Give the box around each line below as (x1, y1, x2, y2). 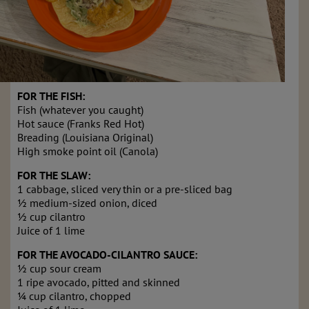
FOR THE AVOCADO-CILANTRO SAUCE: (17, 248, 197, 262)
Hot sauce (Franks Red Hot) (17, 117, 144, 131)
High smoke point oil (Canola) (17, 144, 158, 159)
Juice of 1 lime (17, 223, 85, 238)
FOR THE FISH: (17, 89, 85, 103)
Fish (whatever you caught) (17, 103, 143, 117)
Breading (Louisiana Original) (17, 130, 153, 145)
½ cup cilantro (17, 210, 86, 224)
